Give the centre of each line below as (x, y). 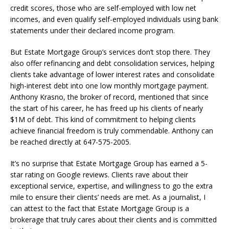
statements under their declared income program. (93, 30)
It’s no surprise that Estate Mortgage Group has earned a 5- (109, 163)
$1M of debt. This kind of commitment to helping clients (103, 119)
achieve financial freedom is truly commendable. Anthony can (112, 130)
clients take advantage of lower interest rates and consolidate (112, 74)
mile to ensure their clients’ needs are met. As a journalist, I (108, 197)
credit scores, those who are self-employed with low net (103, 8)
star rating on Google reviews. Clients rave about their (99, 174)
